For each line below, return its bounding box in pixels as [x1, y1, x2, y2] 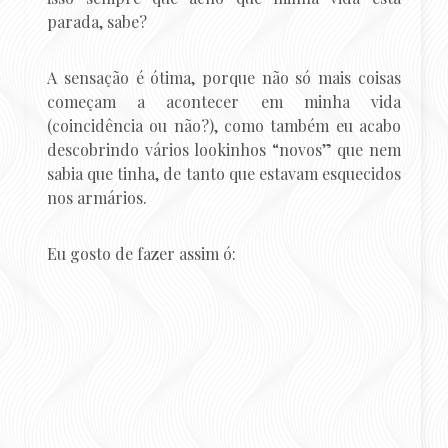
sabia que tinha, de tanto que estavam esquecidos [47, 163, 401, 185]
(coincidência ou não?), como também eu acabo [47, 115, 401, 137]
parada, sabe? [47, 11, 148, 33]
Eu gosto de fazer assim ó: [47, 243, 237, 265]
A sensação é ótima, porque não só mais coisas [47, 67, 401, 89]
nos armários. [47, 187, 148, 209]
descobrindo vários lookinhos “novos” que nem [47, 139, 401, 161]
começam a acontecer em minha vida [47, 91, 401, 113]
